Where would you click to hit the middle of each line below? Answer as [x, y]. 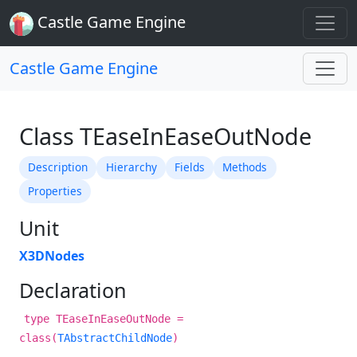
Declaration [73, 290]
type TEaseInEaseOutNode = [104, 318]
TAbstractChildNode [115, 337]
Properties [55, 191]
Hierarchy [131, 167]
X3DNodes [52, 255]
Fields [189, 167]
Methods [245, 167]
